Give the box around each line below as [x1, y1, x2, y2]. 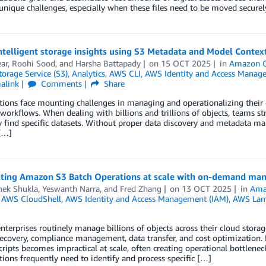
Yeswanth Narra [42, 183, 100, 194]
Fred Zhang [119, 183, 161, 194]
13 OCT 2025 [182, 183, 232, 194]
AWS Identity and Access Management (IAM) [65, 194, 229, 204]
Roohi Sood [11, 58, 55, 68]
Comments [39, 78, 83, 88]
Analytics [71, 68, 105, 78]
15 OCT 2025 [161, 58, 211, 68]
